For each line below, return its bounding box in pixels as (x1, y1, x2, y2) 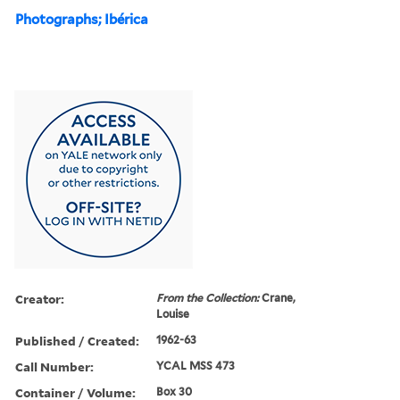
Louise (156, 306, 190, 321)
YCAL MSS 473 (156, 358, 236, 372)
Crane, (262, 290, 296, 304)
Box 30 (156, 384, 193, 398)
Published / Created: (15, 331, 139, 349)
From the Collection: (156, 290, 262, 304)
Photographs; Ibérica (15, 11, 148, 28)
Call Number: (15, 357, 94, 375)
